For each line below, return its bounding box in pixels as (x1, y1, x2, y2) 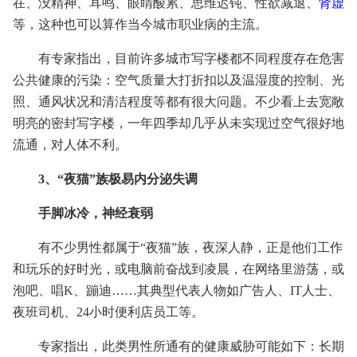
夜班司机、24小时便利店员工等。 (13, 305, 204, 319)
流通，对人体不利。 (13, 138, 127, 151)
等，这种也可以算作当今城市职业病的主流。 (13, 18, 268, 31)
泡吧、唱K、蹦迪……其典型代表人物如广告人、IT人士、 (13, 284, 340, 297)
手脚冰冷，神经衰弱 (38, 206, 153, 220)
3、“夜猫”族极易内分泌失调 (38, 172, 198, 186)
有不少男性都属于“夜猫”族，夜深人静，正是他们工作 (38, 241, 343, 254)
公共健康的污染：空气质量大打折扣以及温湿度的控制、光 (13, 73, 344, 87)
